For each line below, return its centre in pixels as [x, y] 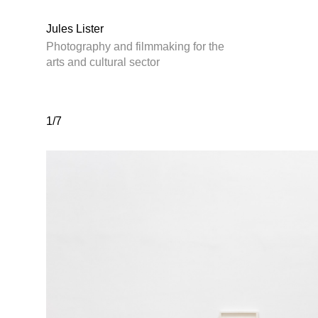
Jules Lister [75, 29]
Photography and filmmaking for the [135, 46]
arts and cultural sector [103, 62]
